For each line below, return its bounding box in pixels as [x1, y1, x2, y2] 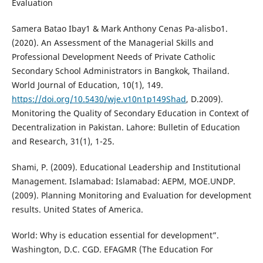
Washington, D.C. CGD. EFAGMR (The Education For [11, 244, 213, 255]
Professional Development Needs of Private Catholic [11, 51, 215, 63]
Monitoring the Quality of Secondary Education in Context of [11, 107, 249, 119]
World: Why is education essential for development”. [11, 230, 219, 241]
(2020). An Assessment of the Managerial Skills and [11, 37, 214, 49]
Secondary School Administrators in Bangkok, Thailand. [11, 65, 230, 77]
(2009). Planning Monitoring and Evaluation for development [11, 190, 251, 201]
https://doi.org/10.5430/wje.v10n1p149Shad [11, 93, 186, 105]
